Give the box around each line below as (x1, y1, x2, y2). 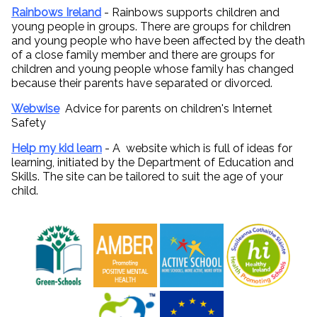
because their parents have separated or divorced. (11, 76, 272, 91)
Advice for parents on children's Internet (65, 102, 272, 116)
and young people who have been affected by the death (11, 34, 305, 48)
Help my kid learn (11, 142, 102, 156)
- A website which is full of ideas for (102, 142, 292, 156)
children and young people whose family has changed (11, 62, 294, 76)
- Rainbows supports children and (104, 6, 279, 20)
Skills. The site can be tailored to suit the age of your (11, 170, 283, 184)
